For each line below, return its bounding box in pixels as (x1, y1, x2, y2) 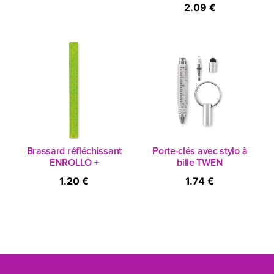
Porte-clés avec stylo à (152, 146, 248, 156)
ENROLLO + (50, 157, 99, 168)
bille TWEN (177, 157, 223, 168)
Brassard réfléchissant (26, 146, 122, 156)
